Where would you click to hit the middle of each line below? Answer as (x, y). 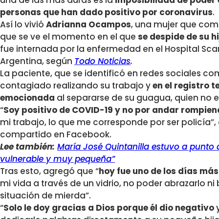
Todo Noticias (102, 61)
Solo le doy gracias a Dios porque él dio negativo (109, 208)
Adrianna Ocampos (88, 25)
